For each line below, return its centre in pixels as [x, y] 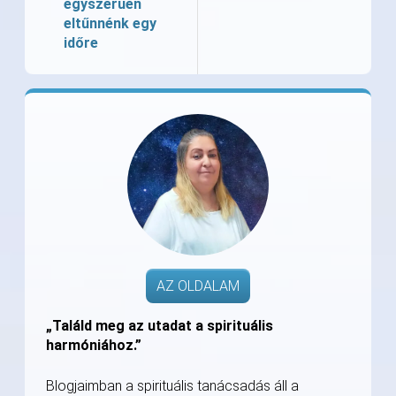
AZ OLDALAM [198, 286]
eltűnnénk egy [110, 24]
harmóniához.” [94, 346]
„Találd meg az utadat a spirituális [160, 326]
